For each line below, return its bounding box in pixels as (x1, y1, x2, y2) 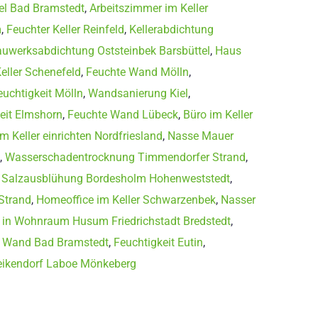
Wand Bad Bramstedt (2, 235, 109, 249)
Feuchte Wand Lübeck (67, 107, 178, 121)
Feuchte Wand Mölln (86, 65, 189, 79)
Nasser (221, 192, 256, 207)
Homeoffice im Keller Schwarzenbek (36, 192, 216, 207)
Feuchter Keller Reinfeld (6, 22, 124, 36)
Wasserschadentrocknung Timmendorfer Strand (5, 150, 246, 164)
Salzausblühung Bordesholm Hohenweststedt (1, 171, 230, 185)
